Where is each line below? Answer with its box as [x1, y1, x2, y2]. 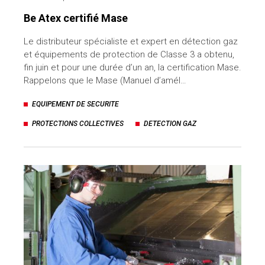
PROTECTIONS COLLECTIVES [32, 119, 124, 128]
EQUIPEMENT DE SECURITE [32, 99, 119, 108]
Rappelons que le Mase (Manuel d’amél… [24, 75, 186, 86]
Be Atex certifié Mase [24, 11, 128, 24]
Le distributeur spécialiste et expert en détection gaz [24, 35, 238, 47]
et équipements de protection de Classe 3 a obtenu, [24, 49, 234, 60]
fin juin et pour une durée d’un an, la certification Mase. [24, 62, 241, 73]
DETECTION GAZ [144, 119, 196, 128]
